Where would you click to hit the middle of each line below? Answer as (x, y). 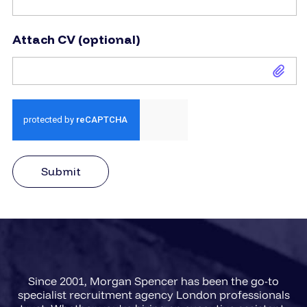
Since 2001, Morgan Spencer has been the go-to (153, 281)
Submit (61, 172)
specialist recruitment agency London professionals (153, 294)
